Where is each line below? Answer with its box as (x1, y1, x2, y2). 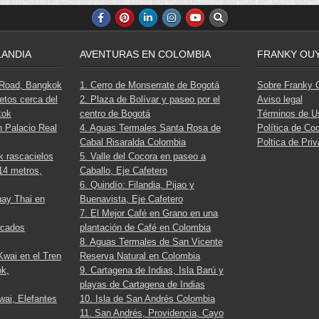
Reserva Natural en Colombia (79, 251, 200, 262)
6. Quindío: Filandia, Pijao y (79, 179, 194, 191)
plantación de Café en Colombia (79, 222, 211, 234)
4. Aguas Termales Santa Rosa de (79, 122, 221, 134)
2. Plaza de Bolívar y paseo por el (79, 94, 220, 105)
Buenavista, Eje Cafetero (79, 194, 183, 205)
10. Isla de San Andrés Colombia (79, 293, 215, 305)
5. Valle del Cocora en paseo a (79, 151, 206, 162)
